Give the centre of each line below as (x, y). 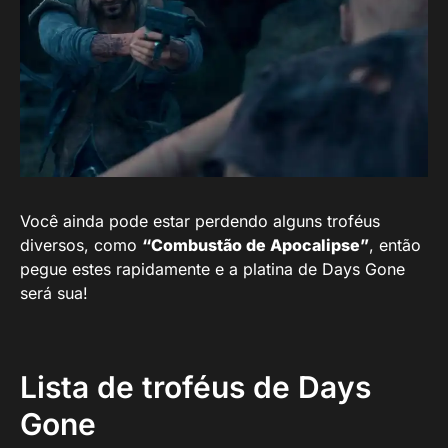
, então (395, 244)
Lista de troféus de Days (195, 386)
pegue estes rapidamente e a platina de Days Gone (212, 268)
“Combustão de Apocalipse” (255, 244)
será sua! (54, 292)
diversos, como (81, 244)
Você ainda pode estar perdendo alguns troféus (200, 220)
